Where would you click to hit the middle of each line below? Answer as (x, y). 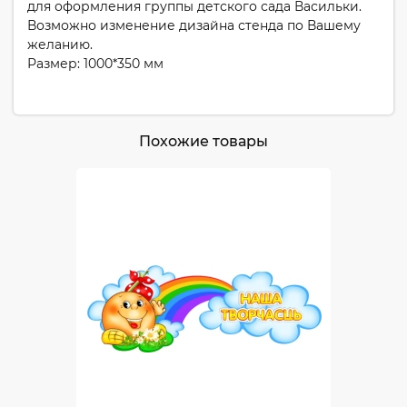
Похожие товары (203, 141)
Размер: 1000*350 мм (95, 64)
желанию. (60, 45)
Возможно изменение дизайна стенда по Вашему (194, 25)
